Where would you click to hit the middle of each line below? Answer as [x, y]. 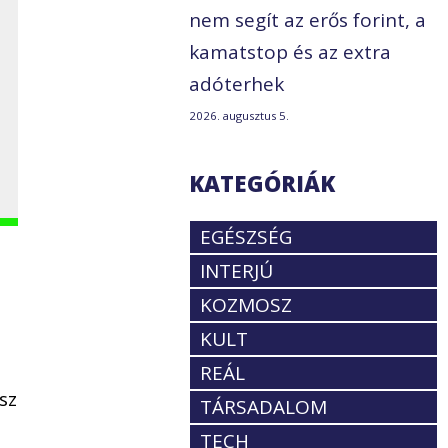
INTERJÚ [237, 271]
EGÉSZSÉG [246, 237]
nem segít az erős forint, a [308, 20]
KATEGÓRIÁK [262, 183]
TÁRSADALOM [264, 407]
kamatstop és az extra [290, 52]
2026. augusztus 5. [239, 116]
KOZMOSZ [246, 305]
